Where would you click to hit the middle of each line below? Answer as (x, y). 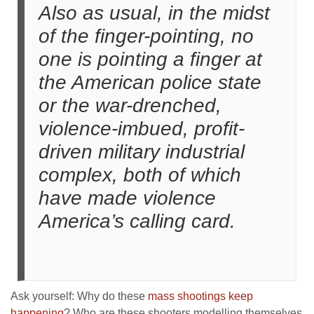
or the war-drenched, (130, 105)
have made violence (127, 198)
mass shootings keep (200, 296)
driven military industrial (142, 151)
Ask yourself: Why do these (79, 296)
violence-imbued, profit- (142, 128)
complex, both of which (140, 175)
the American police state (150, 82)
